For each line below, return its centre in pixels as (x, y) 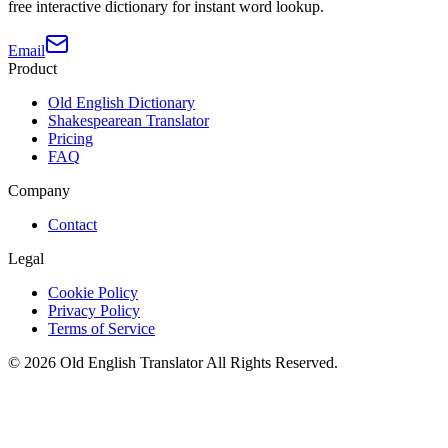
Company (39, 190)
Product (32, 68)
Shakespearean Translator (128, 120)
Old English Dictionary (121, 102)
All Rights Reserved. (270, 362)
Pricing (70, 138)
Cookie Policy (93, 292)
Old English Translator (131, 362)
